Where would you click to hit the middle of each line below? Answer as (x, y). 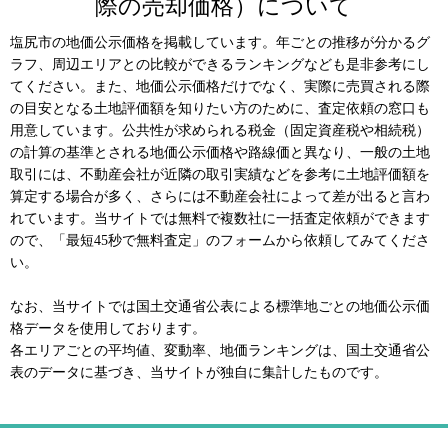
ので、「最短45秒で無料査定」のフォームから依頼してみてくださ (220, 241)
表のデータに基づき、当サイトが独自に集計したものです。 (199, 373)
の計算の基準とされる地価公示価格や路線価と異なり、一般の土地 (220, 153)
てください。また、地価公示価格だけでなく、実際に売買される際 (220, 87)
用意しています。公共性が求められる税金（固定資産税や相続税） (220, 131)
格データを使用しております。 (108, 329)
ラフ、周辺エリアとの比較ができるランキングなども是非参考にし (220, 65)
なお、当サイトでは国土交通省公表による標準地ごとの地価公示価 (220, 307)
